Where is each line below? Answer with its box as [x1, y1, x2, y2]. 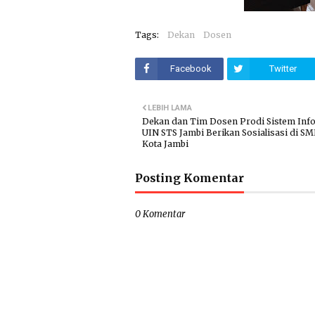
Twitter [269, 63, 297, 74]
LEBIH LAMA [148, 103, 192, 112]
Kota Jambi [142, 139, 188, 149]
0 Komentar [135, 208, 185, 220]
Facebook [169, 63, 212, 74]
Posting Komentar [135, 171, 244, 185]
